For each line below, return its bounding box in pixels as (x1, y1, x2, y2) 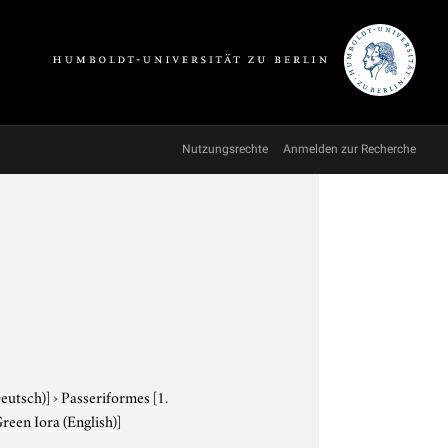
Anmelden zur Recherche (283, 142, 416, 156)
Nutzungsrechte (182, 142, 268, 156)
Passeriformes (61, 384, 154, 407)
